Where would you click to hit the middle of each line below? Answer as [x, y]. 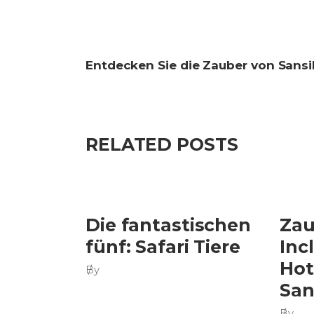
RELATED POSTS [162, 144]
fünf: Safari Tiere [163, 247]
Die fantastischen [168, 225]
